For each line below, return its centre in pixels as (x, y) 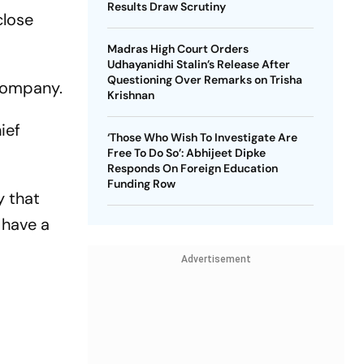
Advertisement (216, 259)
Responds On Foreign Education (192, 168)
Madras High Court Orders (178, 49)
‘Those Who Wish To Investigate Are (202, 137)
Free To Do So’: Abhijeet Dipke (186, 153)
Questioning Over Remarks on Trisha (204, 80)
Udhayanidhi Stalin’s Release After (198, 64)
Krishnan (130, 95)
